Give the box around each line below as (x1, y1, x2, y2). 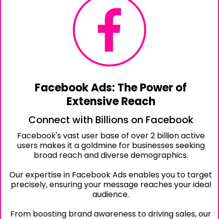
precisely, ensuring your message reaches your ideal (10, 179, 211, 190)
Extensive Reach (66, 94, 155, 109)
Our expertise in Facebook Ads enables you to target (9, 169, 212, 180)
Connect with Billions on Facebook (28, 113, 194, 127)
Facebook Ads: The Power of (35, 80, 187, 95)
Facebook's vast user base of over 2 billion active (17, 130, 205, 141)
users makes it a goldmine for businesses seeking (17, 140, 205, 151)
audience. (92, 189, 129, 200)
